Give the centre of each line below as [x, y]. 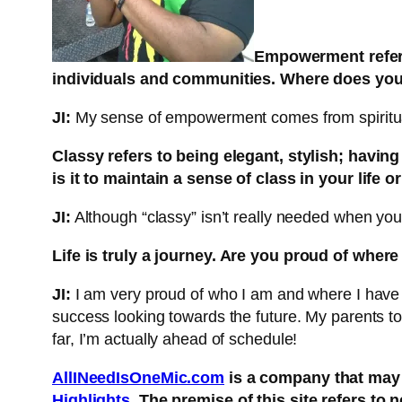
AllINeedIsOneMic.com [138, 378]
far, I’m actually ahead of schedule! [175, 340]
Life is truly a [104, 256]
